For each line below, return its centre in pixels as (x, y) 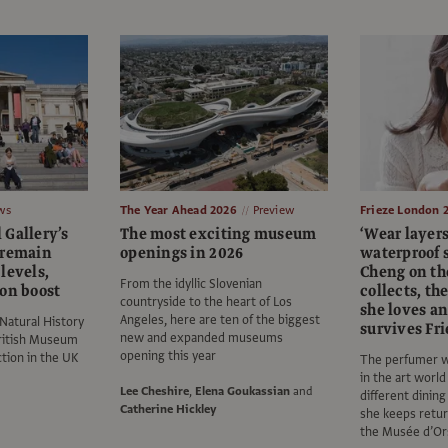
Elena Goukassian (242, 391)
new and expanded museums (201, 338)
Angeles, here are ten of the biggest (220, 320)
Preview (273, 210)
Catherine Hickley (168, 409)
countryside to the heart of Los (206, 302)
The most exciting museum (218, 234)
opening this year (168, 356)
